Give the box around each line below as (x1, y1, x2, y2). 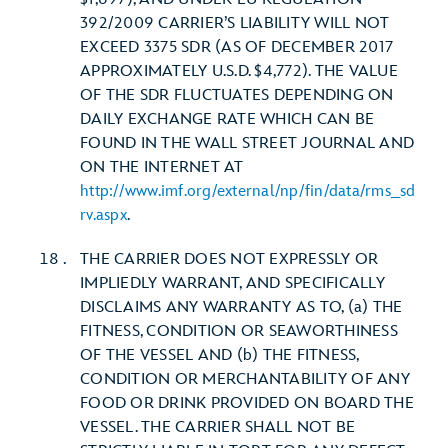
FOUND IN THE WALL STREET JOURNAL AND (80, 134, 414, 153)
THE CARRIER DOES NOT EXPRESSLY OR (80, 250, 379, 269)
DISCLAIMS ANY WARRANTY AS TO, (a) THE (80, 298, 403, 317)
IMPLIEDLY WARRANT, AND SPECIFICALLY (80, 274, 385, 293)
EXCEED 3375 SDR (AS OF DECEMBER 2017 (80, 38, 393, 57)
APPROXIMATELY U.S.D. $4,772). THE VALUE (80, 62, 398, 81)
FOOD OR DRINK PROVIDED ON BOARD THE (80, 394, 414, 413)
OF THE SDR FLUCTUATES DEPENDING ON (80, 86, 394, 105)
